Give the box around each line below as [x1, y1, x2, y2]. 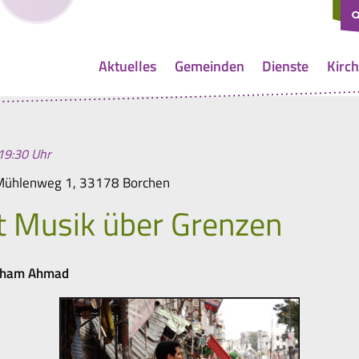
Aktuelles [99, 54, 157, 77]
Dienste [262, 54, 309, 77]
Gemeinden [174, 54, 244, 77]
